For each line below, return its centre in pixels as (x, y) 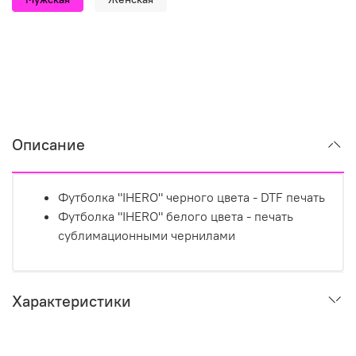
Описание (48, 145)
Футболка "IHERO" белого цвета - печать (176, 217)
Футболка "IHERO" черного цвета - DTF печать (192, 197)
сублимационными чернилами (148, 236)
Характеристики (72, 301)
